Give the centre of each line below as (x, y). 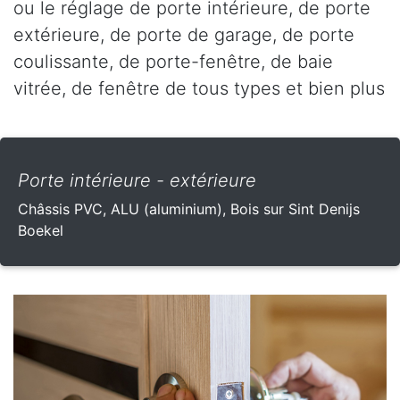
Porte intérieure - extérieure (137, 180)
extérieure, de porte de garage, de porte (184, 34)
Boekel (41, 230)
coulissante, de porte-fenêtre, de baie (173, 61)
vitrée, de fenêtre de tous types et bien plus (199, 88)
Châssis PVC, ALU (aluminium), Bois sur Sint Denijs (189, 208)
